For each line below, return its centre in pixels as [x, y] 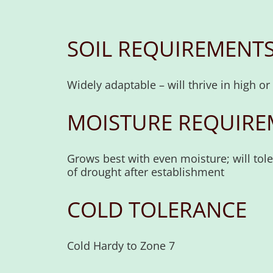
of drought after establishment [146, 172]
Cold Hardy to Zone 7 [121, 246]
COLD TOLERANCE [157, 210]
